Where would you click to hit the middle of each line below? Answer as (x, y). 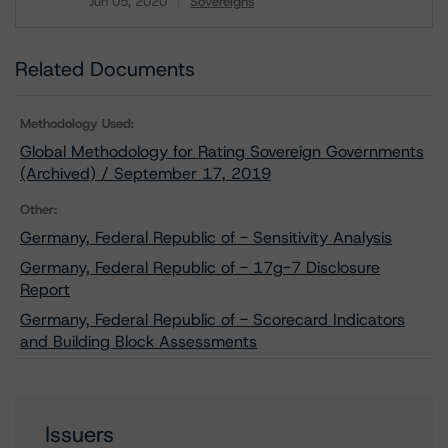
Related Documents (105, 69)
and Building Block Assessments (138, 341)
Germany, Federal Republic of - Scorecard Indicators (212, 319)
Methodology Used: (77, 123)
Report (45, 289)
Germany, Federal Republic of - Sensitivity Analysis (206, 237)
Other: (38, 209)
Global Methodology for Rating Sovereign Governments (222, 151)
